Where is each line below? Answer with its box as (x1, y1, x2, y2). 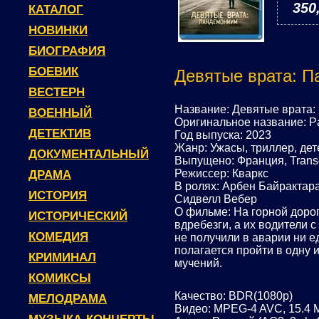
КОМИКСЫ (28, 271, 91, 285)
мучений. (174, 257, 222, 269)
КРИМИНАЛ (28, 251, 96, 264)
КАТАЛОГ (28, 3, 83, 16)
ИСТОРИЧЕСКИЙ (28, 209, 127, 223)
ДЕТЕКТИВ (28, 127, 91, 140)
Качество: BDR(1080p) (174, 290, 293, 302)
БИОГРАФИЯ (28, 44, 105, 58)
